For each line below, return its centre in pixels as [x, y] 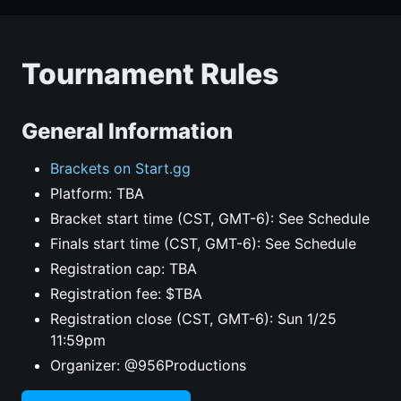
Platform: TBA [97, 194]
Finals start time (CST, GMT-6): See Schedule [203, 244]
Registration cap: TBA [124, 269]
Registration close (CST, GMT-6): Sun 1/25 [193, 319]
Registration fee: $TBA [126, 294]
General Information [127, 132]
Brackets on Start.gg [120, 169]
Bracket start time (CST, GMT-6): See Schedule [210, 219]
